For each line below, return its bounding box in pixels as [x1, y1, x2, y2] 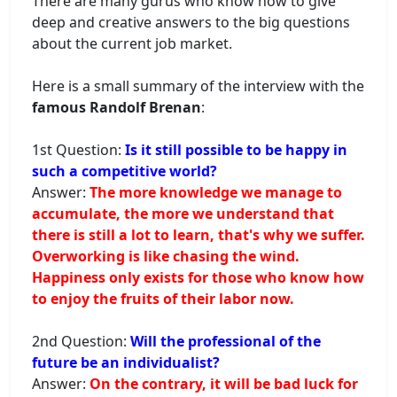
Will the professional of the [130, 331, 321, 351]
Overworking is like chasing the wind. [32, 245, 300, 266]
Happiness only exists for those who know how [32, 267, 364, 287]
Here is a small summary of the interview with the [32, 75, 364, 96]
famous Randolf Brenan [32, 97, 201, 117]
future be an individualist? [32, 352, 220, 372]
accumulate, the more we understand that [32, 203, 334, 223]
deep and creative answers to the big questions [32, 12, 350, 32]
